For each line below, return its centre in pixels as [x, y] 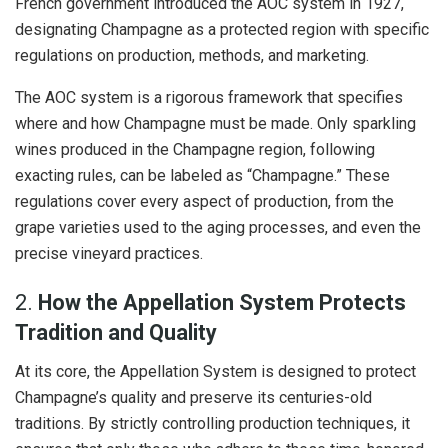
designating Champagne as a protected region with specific [222, 29]
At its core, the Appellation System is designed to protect [215, 372]
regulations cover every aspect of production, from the [204, 201]
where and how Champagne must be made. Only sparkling [215, 123]
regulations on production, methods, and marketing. [192, 55]
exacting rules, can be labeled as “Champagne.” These [202, 175]
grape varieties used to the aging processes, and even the [218, 227]
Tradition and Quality [116, 333]
